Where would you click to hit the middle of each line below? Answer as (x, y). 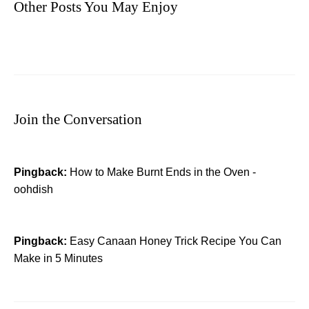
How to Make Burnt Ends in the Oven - (163, 172)
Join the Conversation (78, 119)
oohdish (33, 189)
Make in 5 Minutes (58, 258)
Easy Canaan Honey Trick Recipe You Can (176, 241)
